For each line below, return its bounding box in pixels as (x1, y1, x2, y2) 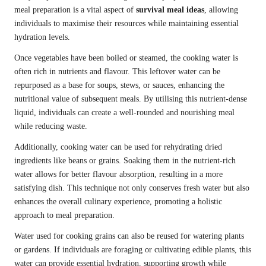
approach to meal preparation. (14, 211, 115, 220)
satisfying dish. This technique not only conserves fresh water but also (14, 183, 249, 193)
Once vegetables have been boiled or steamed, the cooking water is (14, 53, 238, 63)
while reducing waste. (14, 122, 87, 131)
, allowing (204, 5, 238, 15)
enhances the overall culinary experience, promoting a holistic (14, 197, 222, 207)
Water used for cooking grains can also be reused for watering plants (14, 232, 244, 241)
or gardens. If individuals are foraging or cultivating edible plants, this (14, 245, 251, 255)
